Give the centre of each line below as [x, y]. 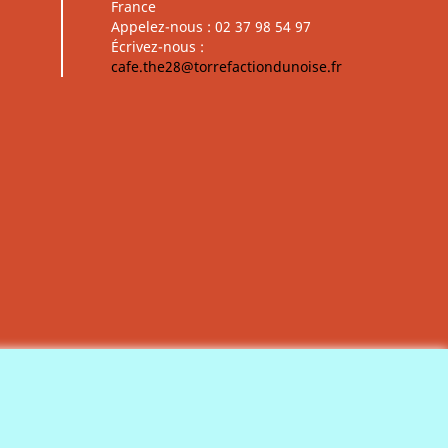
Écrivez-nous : [157, 46]
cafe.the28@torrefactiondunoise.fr [226, 66]
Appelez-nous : [163, 26]
